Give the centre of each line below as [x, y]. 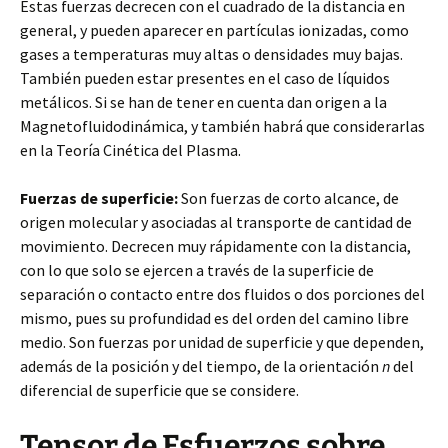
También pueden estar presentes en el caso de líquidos [205, 78]
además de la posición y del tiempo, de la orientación [201, 366]
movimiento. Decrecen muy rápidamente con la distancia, [215, 246]
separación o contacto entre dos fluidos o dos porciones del [222, 294]
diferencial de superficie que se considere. [159, 390]
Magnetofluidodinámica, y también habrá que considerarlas [222, 126]
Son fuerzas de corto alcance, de [290, 198]
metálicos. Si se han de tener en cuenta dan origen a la [203, 102]
